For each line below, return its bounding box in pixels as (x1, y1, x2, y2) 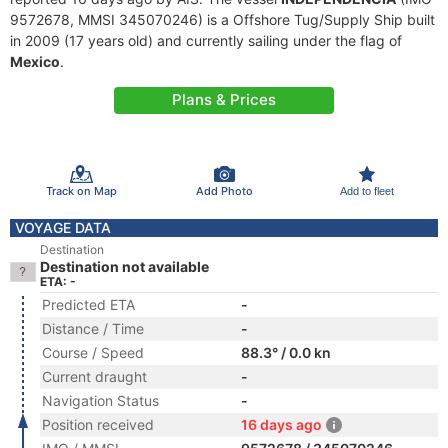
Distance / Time (42, 320, 144, 337)
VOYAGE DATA (15, 219, 111, 236)
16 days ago (241, 416, 322, 433)
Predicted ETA (42, 296, 135, 313)
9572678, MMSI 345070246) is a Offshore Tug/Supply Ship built (10, 11, 435, 28)
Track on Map (45, 183, 117, 198)
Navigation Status (42, 392, 159, 409)
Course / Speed (42, 344, 144, 361)
